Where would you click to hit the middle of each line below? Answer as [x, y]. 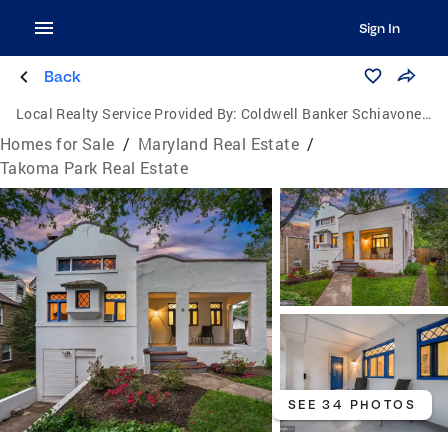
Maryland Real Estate [219, 143]
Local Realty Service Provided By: [127, 113]
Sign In [379, 28]
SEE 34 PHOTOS [351, 405]
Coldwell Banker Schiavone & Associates [331, 113]
